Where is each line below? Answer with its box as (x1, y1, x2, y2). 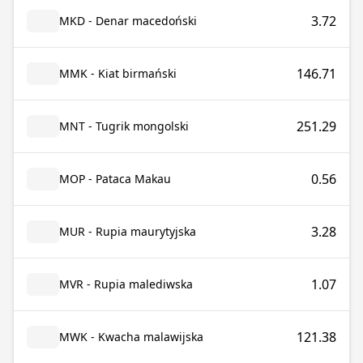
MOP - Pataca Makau (59, 171, 171, 186)
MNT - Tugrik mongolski (59, 118, 189, 134)
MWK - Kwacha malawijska (59, 329, 203, 344)
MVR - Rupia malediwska (59, 276, 193, 292)
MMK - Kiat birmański (59, 66, 177, 81)
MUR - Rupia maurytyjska (59, 224, 196, 239)
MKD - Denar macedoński (59, 13, 197, 28)
